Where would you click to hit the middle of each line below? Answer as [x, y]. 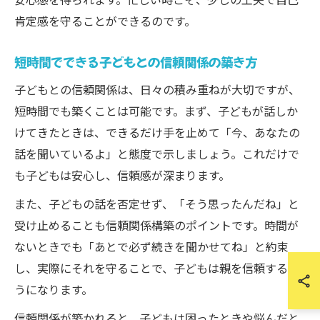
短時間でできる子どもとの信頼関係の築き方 [136, 62]
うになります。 [54, 289]
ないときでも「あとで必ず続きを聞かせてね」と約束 [151, 246]
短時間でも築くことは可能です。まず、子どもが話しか [156, 111]
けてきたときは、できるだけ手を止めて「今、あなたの [157, 132]
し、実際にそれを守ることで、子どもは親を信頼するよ [157, 268]
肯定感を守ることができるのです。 [105, 21]
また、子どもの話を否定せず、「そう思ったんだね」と [157, 204]
